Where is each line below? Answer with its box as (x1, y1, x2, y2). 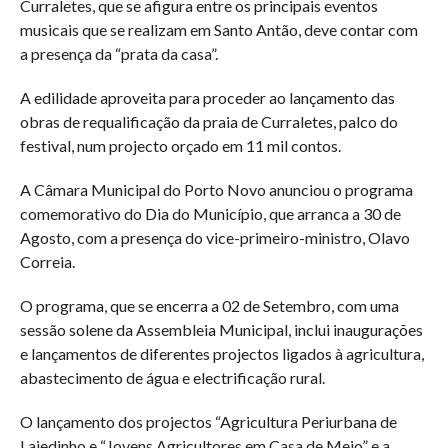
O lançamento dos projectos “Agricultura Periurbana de (19, 412, 397, 431)
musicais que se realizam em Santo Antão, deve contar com (19, 20, 418, 39)
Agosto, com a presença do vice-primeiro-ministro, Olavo (19, 228, 410, 247)
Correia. (19, 252, 75, 271)
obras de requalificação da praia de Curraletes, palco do (19, 112, 398, 131)
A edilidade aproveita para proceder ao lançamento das (19, 88, 395, 107)
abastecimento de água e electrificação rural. (19, 368, 325, 387)
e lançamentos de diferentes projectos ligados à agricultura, (19, 344, 424, 363)
